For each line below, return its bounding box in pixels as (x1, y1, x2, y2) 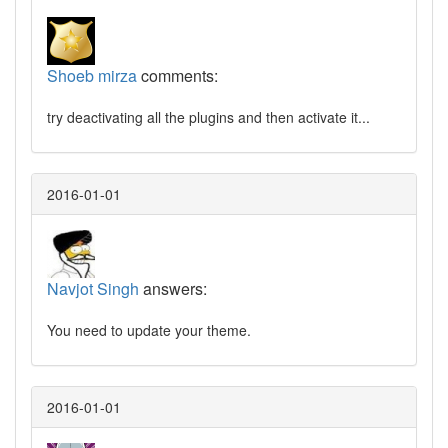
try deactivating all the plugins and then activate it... (47, 107, 370, 128)
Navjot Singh (47, 277, 139, 301)
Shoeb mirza (47, 64, 137, 88)
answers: (139, 277, 207, 301)
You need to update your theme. (47, 320, 251, 341)
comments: (137, 64, 218, 88)
